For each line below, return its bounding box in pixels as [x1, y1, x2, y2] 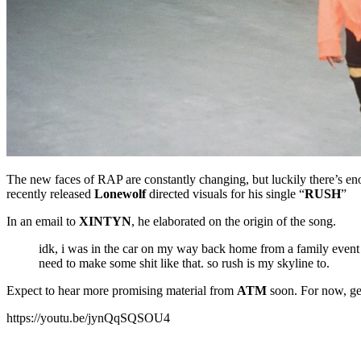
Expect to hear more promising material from [6, 283, 237, 297]
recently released [6, 186, 94, 201]
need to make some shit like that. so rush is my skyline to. [39, 255, 330, 270]
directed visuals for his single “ [146, 186, 305, 201]
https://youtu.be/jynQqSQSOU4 [6, 310, 170, 325]
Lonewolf [94, 186, 146, 201]
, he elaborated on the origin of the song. [131, 214, 336, 228]
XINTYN [79, 214, 131, 228]
